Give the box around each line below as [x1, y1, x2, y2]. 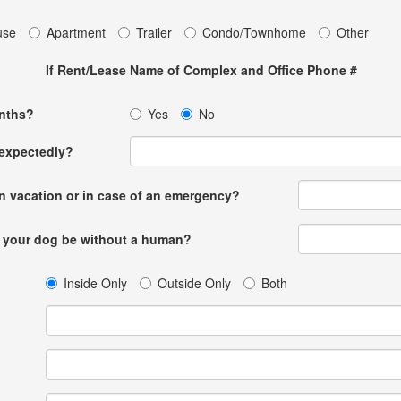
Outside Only [157, 274, 231, 292]
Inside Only [63, 274, 127, 292]
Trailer [135, 23, 172, 41]
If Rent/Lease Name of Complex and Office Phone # [45, 61, 357, 79]
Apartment [46, 23, 106, 41]
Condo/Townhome [201, 23, 306, 41]
